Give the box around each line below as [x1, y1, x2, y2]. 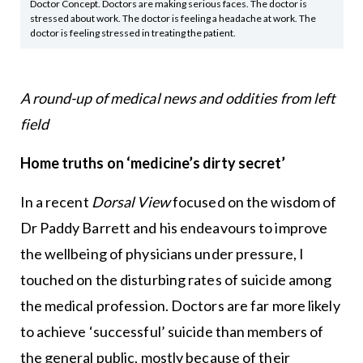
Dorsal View [91, 192, 170, 211]
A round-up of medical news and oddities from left [19, 88, 336, 107]
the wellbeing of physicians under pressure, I [19, 244, 305, 263]
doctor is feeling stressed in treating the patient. [30, 26, 236, 39]
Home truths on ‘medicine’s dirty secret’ [19, 153, 286, 172]
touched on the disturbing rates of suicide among [19, 270, 332, 288]
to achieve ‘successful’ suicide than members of [19, 322, 324, 340]
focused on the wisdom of [169, 192, 337, 211]
